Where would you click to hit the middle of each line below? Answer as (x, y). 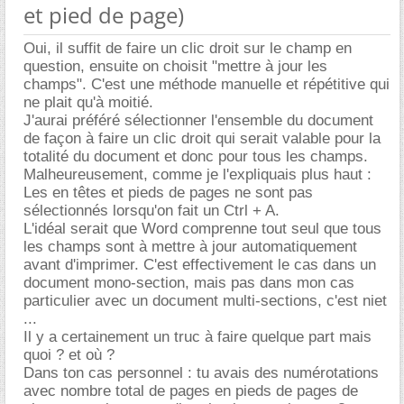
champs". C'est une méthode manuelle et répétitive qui (207, 84)
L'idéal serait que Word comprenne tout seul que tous (202, 229)
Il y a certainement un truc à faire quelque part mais (197, 337)
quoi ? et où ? (69, 355)
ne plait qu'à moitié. (88, 102)
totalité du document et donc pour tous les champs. (196, 156)
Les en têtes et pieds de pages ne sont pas (168, 193)
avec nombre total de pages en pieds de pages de (191, 391)
